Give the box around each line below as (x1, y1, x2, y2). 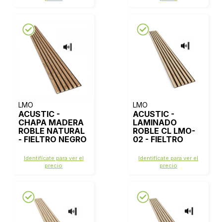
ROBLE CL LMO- (133, 126, 196, 136)
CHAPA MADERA (18, 117, 84, 127)
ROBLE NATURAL (18, 126, 85, 136)
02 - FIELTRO (133, 134, 184, 144)
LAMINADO (133, 117, 177, 127)
